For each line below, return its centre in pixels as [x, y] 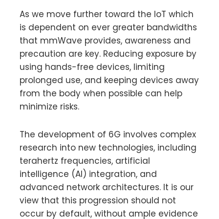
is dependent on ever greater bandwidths [108, 27]
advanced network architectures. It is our [107, 187]
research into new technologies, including [108, 147]
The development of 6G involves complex [108, 134]
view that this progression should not [98, 200]
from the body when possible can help [101, 93]
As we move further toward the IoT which [107, 14]
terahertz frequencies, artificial [85, 161]
